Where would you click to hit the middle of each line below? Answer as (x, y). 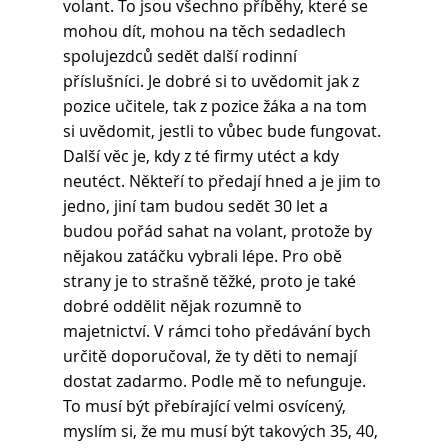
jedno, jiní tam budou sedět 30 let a (197, 206)
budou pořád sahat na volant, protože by (219, 231)
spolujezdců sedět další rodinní (181, 56)
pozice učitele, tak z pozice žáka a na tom (216, 106)
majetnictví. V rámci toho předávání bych (218, 331)
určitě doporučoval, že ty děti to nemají (211, 356)
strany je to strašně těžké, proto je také (211, 281)
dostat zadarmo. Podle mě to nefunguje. (216, 381)
